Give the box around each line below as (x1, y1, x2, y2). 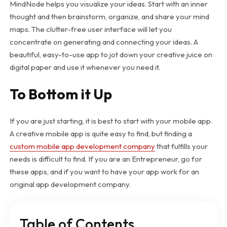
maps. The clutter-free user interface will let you (9, 24, 172, 34)
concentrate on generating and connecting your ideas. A (9, 36, 198, 47)
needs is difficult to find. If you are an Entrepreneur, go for (9, 154, 202, 164)
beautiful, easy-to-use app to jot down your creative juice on (9, 49, 212, 59)
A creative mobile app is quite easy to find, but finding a (9, 128, 192, 138)
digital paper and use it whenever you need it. (9, 62, 160, 72)
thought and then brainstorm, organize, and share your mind (9, 11, 209, 21)
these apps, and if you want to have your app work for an (9, 166, 199, 176)
